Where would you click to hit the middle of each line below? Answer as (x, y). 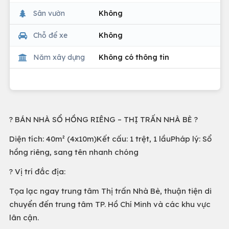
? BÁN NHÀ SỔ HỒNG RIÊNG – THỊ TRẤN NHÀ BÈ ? (104, 119)
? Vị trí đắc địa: (37, 171)
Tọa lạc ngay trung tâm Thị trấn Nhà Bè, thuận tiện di (110, 191)
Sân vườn (49, 13)
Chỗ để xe (50, 35)
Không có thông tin (134, 57)
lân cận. (24, 217)
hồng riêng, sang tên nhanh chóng (74, 152)
